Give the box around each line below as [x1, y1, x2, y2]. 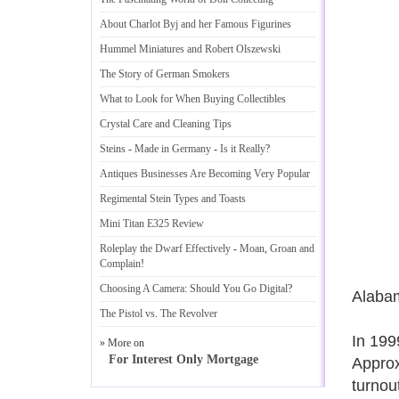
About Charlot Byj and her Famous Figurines [100, 18, 291, 30]
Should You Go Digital [190, 282, 288, 295]
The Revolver [160, 307, 217, 320]
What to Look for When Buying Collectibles [100, 93, 286, 105]
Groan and [270, 242, 314, 255]
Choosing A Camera [100, 282, 184, 295]
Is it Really [220, 142, 265, 155]
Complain [100, 257, 141, 270]
